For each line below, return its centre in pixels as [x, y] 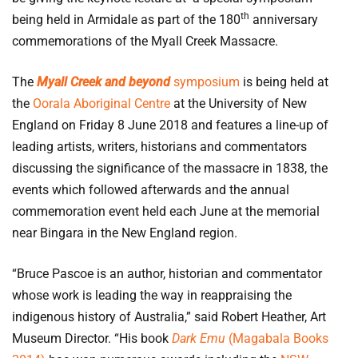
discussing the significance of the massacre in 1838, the [170, 169]
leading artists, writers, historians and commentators [159, 147]
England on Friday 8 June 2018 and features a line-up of [170, 125]
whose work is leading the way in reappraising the [152, 296]
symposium [207, 82]
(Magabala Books [277, 339]
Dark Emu [199, 339]
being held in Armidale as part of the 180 [126, 20]
